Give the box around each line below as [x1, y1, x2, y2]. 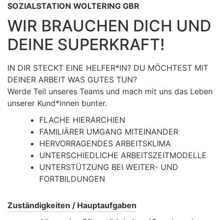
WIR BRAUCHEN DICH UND [7, 16, 211, 35]
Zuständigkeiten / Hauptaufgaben [7, 200, 137, 210]
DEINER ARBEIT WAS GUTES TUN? [7, 75, 137, 84]
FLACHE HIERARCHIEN [39, 115, 125, 125]
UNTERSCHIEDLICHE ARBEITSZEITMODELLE [39, 150, 207, 160]
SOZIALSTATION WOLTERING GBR [7, 1, 139, 11]
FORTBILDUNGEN [39, 174, 105, 184]
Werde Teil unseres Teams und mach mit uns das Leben [7, 86, 213, 96]
